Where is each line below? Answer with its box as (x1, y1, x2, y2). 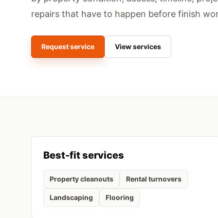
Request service (41, 42, 94, 51)
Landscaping (50, 193, 93, 201)
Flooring (106, 193, 134, 201)
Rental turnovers (126, 175, 182, 183)
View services (115, 42, 161, 51)
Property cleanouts (50, 175, 113, 183)
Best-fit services (43, 149, 124, 161)
